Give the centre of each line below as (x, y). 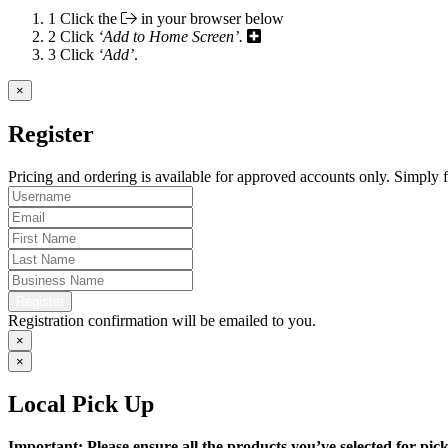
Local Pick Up (81, 404)
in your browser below (210, 18)
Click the (90, 18)
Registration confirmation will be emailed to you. (162, 320)
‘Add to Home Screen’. (170, 36)
